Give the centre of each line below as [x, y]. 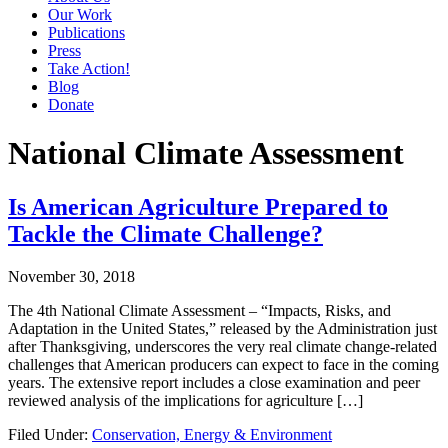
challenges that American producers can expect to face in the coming [223, 364]
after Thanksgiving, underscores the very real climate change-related [222, 346]
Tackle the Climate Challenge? [165, 233]
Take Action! [89, 68]
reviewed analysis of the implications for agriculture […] [185, 400]
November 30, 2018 [71, 276]
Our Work [80, 14]
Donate [71, 104]
